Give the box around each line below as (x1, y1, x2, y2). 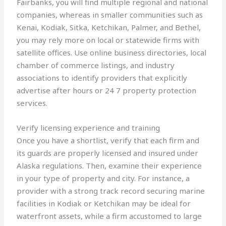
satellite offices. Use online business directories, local (17, 47, 207, 58)
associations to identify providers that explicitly (17, 73, 188, 83)
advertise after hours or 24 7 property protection (17, 85, 197, 96)
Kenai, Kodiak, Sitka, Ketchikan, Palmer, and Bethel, (17, 22, 201, 33)
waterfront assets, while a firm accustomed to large (17, 211, 202, 221)
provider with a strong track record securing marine (17, 186, 205, 196)
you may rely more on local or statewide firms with (17, 35, 200, 45)
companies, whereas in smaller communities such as (17, 10, 203, 20)
